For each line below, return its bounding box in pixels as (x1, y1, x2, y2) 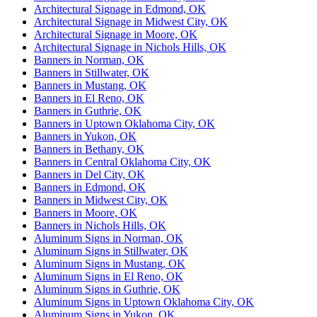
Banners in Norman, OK (34, 54, 144, 67)
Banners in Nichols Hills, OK (34, 219, 166, 232)
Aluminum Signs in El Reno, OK (34, 270, 183, 283)
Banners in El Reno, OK (34, 92, 144, 105)
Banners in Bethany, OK (34, 143, 144, 156)
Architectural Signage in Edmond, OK (34, 3, 206, 16)
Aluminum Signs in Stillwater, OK (34, 245, 188, 258)
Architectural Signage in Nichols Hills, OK (34, 41, 226, 54)
